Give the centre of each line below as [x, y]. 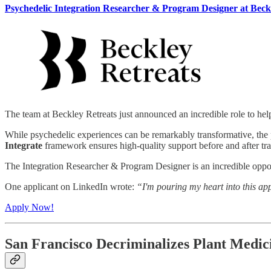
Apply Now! [29, 207]
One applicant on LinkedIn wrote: [71, 187]
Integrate [24, 146]
